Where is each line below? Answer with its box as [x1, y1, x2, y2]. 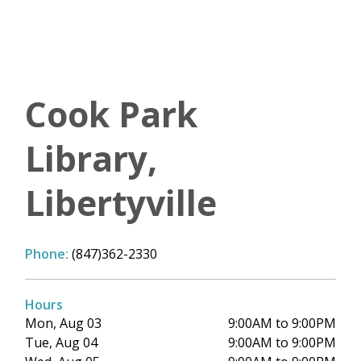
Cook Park [25, 90, 197, 139]
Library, [25, 135, 157, 183]
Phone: [25, 245, 72, 263]
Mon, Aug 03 [25, 314, 102, 333]
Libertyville [25, 179, 217, 227]
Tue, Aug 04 [25, 334, 98, 352]
